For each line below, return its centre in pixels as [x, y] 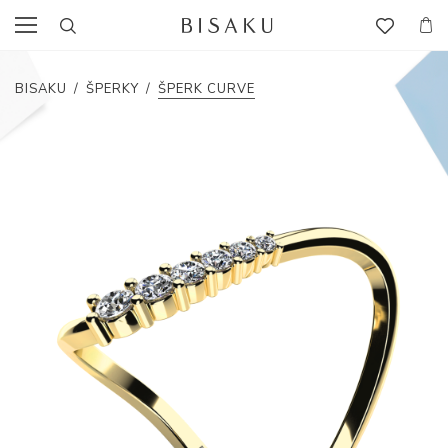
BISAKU [41, 89]
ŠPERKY [112, 89]
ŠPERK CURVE [206, 89]
